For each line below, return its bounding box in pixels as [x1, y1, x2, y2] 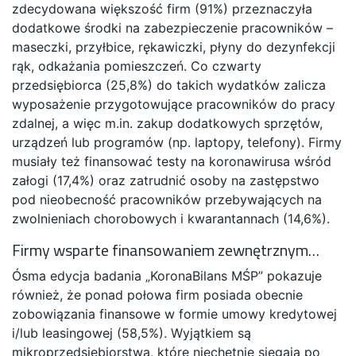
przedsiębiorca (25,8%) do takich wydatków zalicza [12, 76, 326, 93]
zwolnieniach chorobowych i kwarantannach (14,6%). [12, 210, 330, 226]
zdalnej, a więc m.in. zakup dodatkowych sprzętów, [12, 114, 323, 131]
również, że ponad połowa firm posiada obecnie [12, 286, 303, 303]
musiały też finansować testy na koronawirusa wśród [12, 153, 331, 169]
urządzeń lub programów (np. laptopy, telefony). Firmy [12, 133, 342, 150]
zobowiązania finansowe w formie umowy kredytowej [12, 305, 337, 322]
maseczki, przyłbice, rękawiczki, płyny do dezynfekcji [12, 38, 335, 55]
